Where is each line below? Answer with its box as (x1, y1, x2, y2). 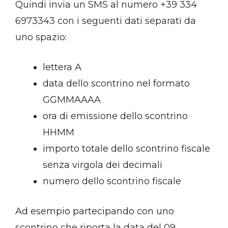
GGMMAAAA (43, 94, 101, 106)
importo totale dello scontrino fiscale (43, 143, 210, 155)
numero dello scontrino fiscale (43, 176, 181, 187)
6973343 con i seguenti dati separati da (15, 15, 196, 27)
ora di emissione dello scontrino (43, 110, 188, 122)
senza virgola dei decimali (43, 159, 162, 171)
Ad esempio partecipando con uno (15, 206, 174, 217)
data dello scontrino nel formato (43, 78, 190, 90)
